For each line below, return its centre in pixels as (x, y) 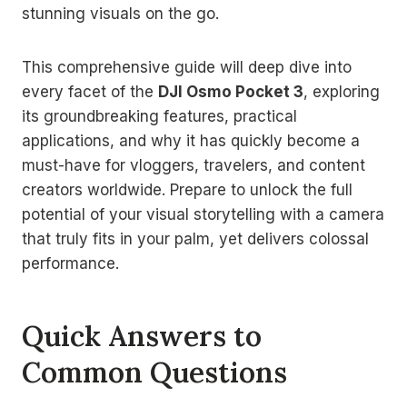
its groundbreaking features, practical (159, 116)
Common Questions (154, 372)
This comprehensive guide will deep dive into (187, 67)
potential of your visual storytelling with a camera (203, 214)
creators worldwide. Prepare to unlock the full (187, 189)
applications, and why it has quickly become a (191, 140)
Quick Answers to (142, 336)
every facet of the (90, 91)
